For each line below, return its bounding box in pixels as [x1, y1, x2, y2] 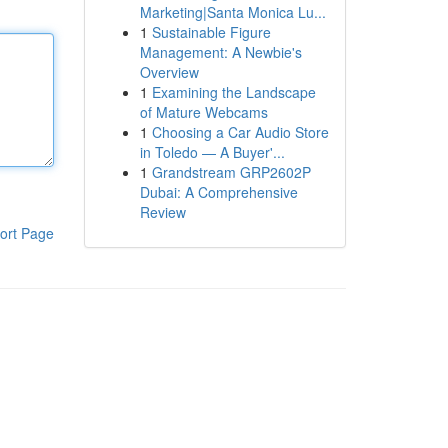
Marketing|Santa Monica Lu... [139, 2, 326, 22]
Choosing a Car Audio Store [151, 122, 329, 142]
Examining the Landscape [151, 82, 316, 102]
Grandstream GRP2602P [151, 162, 311, 182]
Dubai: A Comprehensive [139, 182, 298, 202]
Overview [139, 62, 199, 82]
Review [139, 202, 186, 222]
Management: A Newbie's [139, 42, 302, 62]
